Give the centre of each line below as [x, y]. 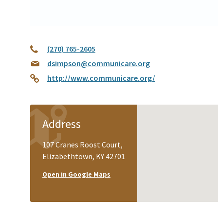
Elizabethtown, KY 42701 [84, 156]
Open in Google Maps [76, 174]
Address [62, 124]
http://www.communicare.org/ [101, 78]
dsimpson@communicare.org [99, 64]
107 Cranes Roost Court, [82, 145]
